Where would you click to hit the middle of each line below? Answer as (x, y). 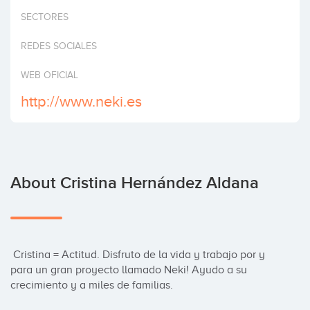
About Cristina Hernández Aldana (135, 183)
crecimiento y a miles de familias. (92, 285)
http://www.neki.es (81, 101)
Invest (27, 14)
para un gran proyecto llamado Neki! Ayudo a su (129, 270)
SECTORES (45, 17)
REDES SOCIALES (59, 46)
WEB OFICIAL (49, 75)
